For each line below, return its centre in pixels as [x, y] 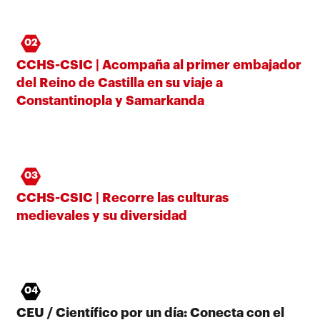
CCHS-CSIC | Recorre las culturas [122, 197]
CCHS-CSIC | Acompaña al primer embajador [159, 65]
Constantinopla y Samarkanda [110, 100]
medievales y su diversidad [102, 215]
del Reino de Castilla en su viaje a [120, 82]
